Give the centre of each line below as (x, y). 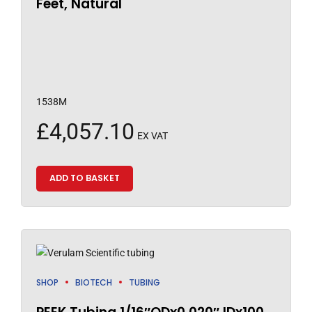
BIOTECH (94, 282)
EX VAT (153, 136)
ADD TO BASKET (84, 178)
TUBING (145, 282)
